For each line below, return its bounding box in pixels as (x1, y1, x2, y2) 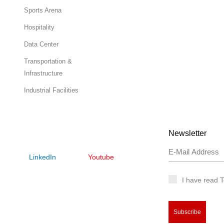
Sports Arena (24, 6, 62, 14)
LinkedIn (29, 152, 56, 161)
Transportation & (24, 57, 72, 65)
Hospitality (24, 23, 55, 31)
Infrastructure (24, 69, 63, 77)
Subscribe (173, 208, 201, 215)
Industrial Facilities (24, 86, 79, 94)
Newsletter (168, 128, 206, 137)
